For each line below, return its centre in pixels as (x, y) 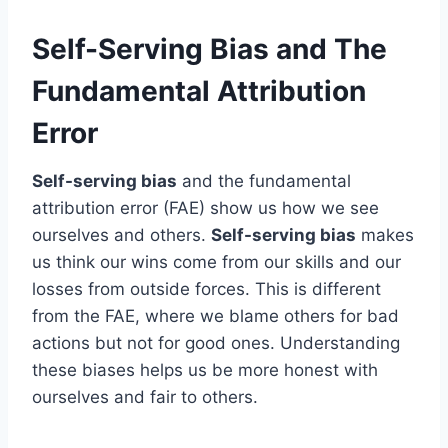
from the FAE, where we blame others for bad (215, 315)
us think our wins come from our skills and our (216, 261)
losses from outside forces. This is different (206, 288)
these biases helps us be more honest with (205, 369)
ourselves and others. (121, 234)
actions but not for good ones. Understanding (216, 342)
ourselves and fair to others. (145, 396)
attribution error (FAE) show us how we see (205, 207)
